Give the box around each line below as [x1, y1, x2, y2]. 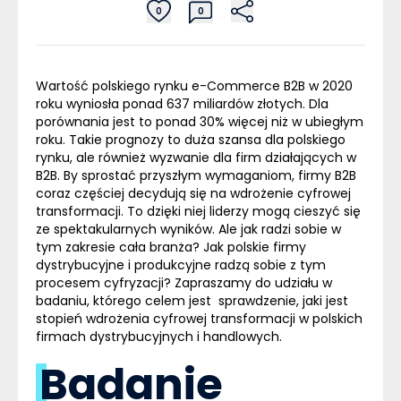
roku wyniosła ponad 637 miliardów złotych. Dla [36, 94, 328, 113]
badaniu [36, 291, 87, 310]
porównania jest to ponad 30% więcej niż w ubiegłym [36, 112, 363, 131]
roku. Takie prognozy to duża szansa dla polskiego [36, 130, 346, 149]
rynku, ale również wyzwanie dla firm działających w [36, 148, 356, 166]
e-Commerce [192, 76, 280, 95]
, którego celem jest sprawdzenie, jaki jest [87, 291, 348, 310]
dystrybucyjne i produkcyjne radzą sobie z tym [36, 255, 326, 274]
